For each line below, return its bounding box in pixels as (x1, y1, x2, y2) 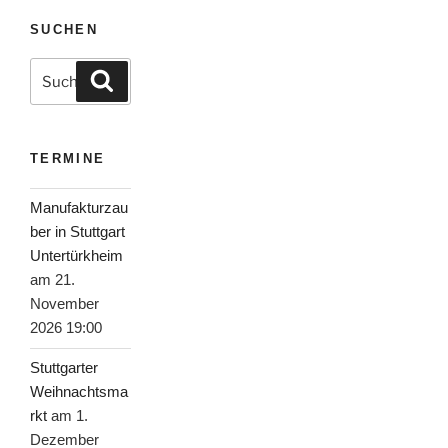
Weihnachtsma (30, 383, 128, 401)
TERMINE (30, 151, 106, 167)
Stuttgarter (30, 359, 98, 377)
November (30, 295, 99, 313)
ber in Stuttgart (30, 223, 125, 241)
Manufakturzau (30, 199, 128, 217)
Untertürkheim (30, 247, 123, 265)
